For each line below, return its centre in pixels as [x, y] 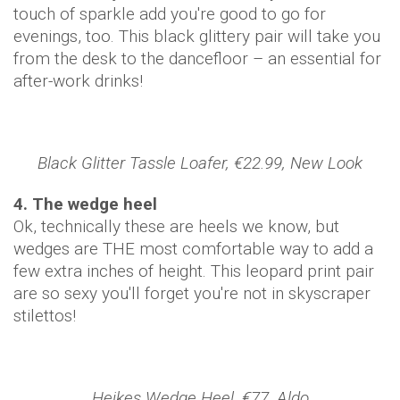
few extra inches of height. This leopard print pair [194, 271]
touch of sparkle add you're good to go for [170, 14]
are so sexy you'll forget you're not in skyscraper [192, 293]
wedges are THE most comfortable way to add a [193, 249]
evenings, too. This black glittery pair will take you [197, 36]
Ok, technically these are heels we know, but [176, 226]
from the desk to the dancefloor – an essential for [197, 58]
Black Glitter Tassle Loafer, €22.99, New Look [200, 163]
